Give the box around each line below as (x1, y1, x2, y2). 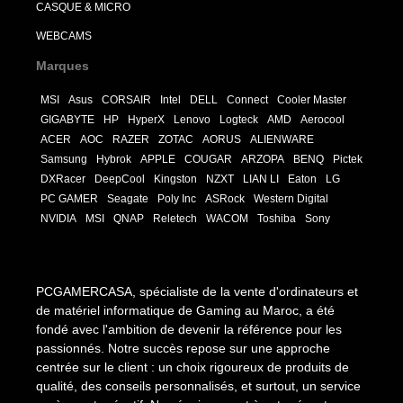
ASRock (205, 193, 245, 206)
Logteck (219, 113, 258, 127)
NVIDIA (40, 212, 76, 226)
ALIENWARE (250, 133, 314, 147)
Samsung (40, 153, 87, 166)
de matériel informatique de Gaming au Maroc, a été (36, 303, 335, 318)
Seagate (107, 193, 148, 206)
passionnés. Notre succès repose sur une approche (36, 341, 330, 356)
